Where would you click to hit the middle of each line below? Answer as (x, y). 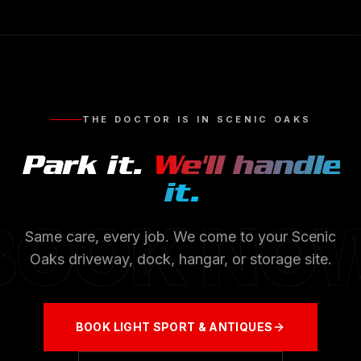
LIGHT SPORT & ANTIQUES (193, 327)
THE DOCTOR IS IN (149, 119)
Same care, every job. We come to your (158, 237)
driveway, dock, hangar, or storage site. (198, 259)
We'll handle (245, 165)
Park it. (81, 165)
